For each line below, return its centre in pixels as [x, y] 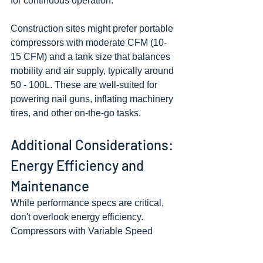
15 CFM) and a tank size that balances [92, 57]
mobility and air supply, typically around [93, 71]
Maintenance [50, 186]
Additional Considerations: [93, 145]
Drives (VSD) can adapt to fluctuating [89, 245]
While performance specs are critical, [88, 203]
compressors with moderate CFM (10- [89, 43]
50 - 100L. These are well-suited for [85, 85]
